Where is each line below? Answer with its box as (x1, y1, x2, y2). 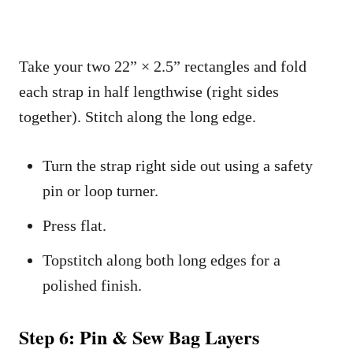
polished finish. (43, 277, 142, 295)
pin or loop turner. (43, 182, 158, 200)
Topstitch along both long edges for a (43, 251, 281, 269)
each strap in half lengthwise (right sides (19, 83, 279, 101)
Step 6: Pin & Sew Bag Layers (19, 323, 259, 351)
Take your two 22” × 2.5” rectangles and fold (19, 58, 307, 76)
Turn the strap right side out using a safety (43, 157, 313, 175)
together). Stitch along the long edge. (19, 108, 256, 126)
